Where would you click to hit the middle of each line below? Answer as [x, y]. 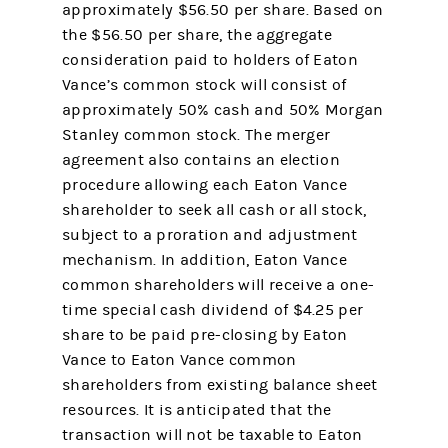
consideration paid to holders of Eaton [210, 60]
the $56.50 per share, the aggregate [197, 35]
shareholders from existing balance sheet [220, 385]
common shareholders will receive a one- [218, 285]
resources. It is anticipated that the [197, 410]
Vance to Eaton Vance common [179, 360]
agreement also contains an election [201, 160]
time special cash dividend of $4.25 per [213, 310]
